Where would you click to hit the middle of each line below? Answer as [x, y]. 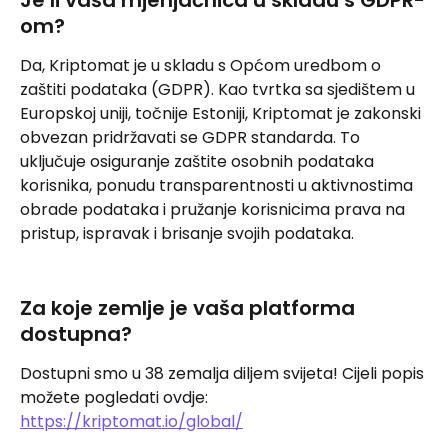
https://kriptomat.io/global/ [131, 422]
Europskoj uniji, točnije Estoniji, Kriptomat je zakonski [222, 114]
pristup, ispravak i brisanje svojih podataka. [187, 234]
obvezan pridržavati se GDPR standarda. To [192, 138]
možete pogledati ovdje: [116, 398]
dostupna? [76, 334]
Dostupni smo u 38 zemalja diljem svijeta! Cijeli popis [224, 374]
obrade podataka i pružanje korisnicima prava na [214, 210]
